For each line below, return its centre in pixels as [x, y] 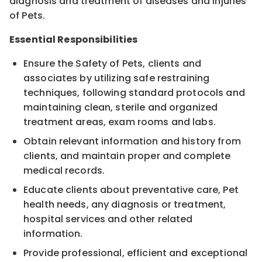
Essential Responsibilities [74, 39]
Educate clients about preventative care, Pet [131, 189]
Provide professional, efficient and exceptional [136, 253]
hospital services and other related [108, 219]
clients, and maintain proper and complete [127, 156]
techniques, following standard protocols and [134, 92]
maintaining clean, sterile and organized [121, 107]
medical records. [64, 170]
